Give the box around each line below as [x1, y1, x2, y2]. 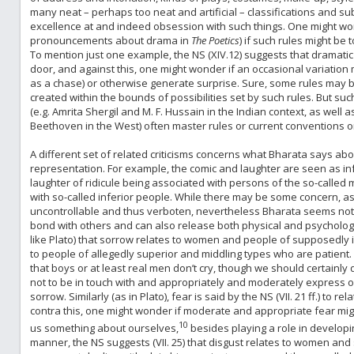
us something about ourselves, [29, 321, 179, 336]
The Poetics [190, 32, 239, 47]
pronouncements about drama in [29, 32, 191, 47]
